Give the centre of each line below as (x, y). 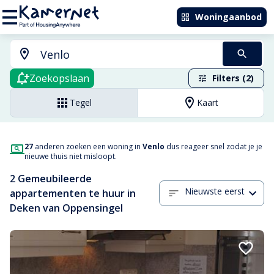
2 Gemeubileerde (51, 179)
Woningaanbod (228, 17)
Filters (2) (233, 78)
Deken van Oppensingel (66, 208)
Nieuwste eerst (215, 191)
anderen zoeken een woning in (88, 146)
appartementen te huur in (73, 193)
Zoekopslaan (59, 78)
